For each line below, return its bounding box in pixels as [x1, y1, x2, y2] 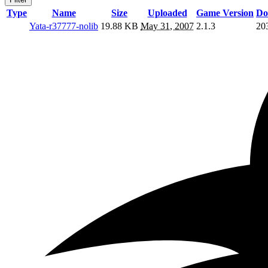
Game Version [196, 8, 254, 19]
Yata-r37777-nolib [29, 21, 98, 32]
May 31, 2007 [141, 21, 194, 32]
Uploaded [147, 8, 187, 19]
